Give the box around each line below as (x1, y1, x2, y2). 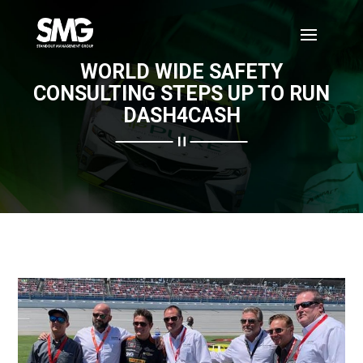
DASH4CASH (122, 103, 241, 127)
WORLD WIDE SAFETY (80, 59, 283, 83)
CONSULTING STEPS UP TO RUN (33, 81, 330, 105)
